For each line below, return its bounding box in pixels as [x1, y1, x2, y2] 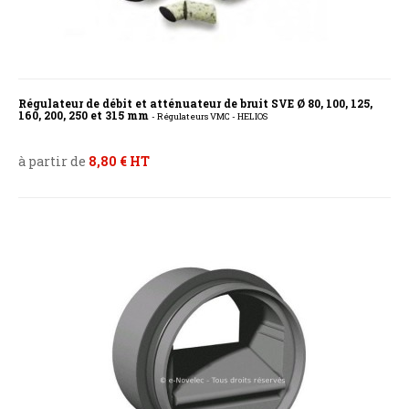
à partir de [18, 152, 89, 171]
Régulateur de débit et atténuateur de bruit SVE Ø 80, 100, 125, [18, 96, 372, 111]
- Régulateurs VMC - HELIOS [152, 110, 267, 123]
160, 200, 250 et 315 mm [18, 108, 152, 123]
